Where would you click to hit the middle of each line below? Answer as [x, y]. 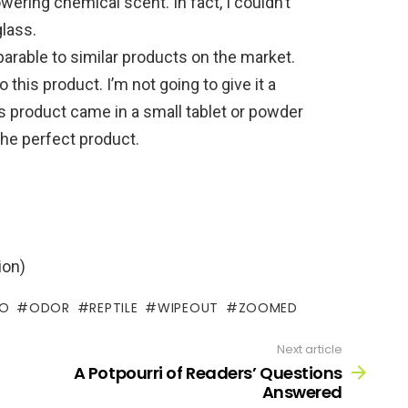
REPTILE [114, 308]
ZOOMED [268, 308]
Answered [302, 392]
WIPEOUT [188, 308]
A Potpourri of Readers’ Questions [208, 372]
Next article [310, 350]
